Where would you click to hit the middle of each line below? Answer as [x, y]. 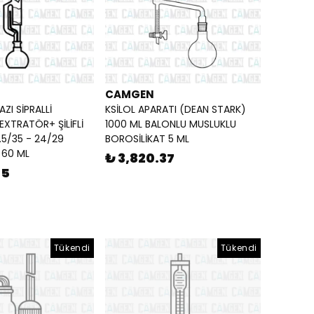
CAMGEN [130, 95]
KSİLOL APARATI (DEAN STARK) [176, 110]
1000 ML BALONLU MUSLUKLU [171, 124]
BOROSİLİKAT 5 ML [147, 139]
